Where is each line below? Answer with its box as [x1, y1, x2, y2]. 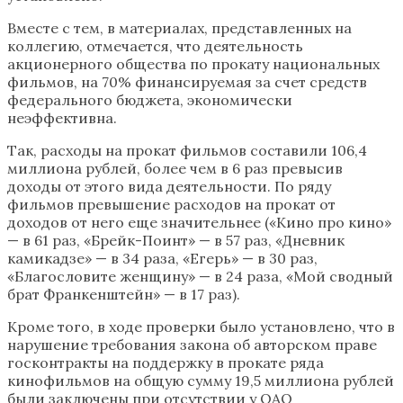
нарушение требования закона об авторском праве [7, 335, 377, 354]
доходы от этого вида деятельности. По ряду [7, 176, 331, 195]
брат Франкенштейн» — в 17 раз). [7, 284, 240, 303]
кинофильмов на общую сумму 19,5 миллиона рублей [7, 371, 394, 390]
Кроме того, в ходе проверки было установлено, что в [7, 317, 395, 336]
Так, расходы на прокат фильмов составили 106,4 [7, 140, 367, 159]
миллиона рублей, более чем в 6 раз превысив [7, 158, 343, 177]
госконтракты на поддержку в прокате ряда [7, 353, 324, 372]
